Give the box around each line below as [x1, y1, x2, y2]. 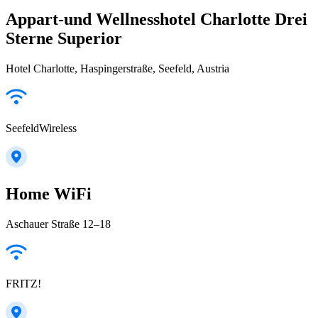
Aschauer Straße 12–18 [6, 217, 111, 230]
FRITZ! [6, 277, 41, 290]
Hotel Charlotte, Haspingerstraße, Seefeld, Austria [6, 62, 229, 75]
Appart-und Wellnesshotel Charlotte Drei [6, 9, 307, 28]
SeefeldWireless [6, 121, 77, 134]
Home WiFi [6, 184, 92, 203]
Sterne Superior [6, 28, 122, 48]
